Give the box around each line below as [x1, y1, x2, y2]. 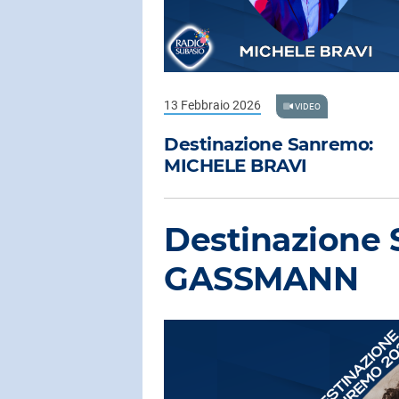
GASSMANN [164, 259, 358, 299]
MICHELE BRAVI [164, 155, 307, 177]
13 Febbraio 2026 [164, 97, 261, 112]
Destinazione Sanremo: [164, 134, 373, 156]
